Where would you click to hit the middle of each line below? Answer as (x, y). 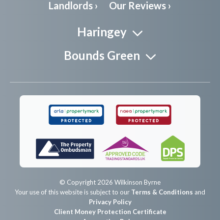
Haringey (102, 31)
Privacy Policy (110, 202)
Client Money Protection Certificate (110, 211)
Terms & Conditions (162, 192)
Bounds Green (102, 55)
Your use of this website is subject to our (73, 192)
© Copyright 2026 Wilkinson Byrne (110, 182)
